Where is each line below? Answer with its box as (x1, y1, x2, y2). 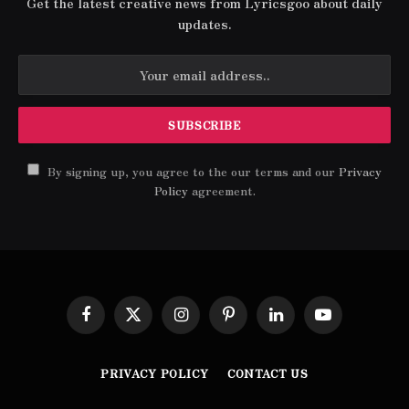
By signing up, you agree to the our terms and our (44, 162, 339, 180)
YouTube (321, 313, 374, 330)
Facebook (84, 313, 142, 330)
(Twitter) (131, 330, 188, 348)
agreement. (187, 181, 256, 199)
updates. (177, 14, 232, 33)
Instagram (179, 313, 242, 330)
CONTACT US (226, 364, 309, 381)
